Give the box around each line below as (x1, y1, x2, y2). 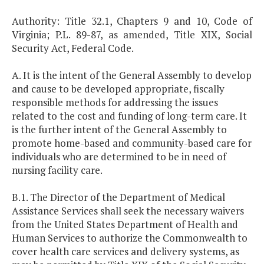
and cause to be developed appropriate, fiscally (12, 82, 225, 96)
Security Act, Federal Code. (12, 41, 134, 55)
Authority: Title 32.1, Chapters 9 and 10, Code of (12, 14, 252, 28)
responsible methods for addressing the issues (12, 95, 218, 110)
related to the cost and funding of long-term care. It (12, 109, 247, 123)
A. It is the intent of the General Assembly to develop (12, 68, 252, 82)
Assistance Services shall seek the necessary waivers (12, 204, 244, 218)
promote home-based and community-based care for (12, 136, 252, 150)
